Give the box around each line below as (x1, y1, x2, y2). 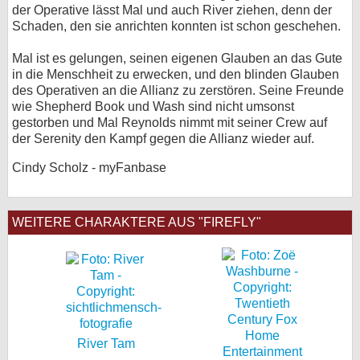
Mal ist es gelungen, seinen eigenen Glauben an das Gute (12, 51, 342, 65)
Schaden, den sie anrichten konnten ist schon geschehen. (12, 19, 341, 33)
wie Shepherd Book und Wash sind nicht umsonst (12, 100, 294, 113)
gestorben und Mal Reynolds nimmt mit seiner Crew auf (12, 116, 327, 129)
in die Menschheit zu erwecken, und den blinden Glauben (12, 67, 339, 81)
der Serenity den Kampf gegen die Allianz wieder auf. (12, 132, 314, 145)
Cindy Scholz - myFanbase (12, 161, 166, 174)
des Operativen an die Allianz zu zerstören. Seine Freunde (12, 84, 344, 97)
